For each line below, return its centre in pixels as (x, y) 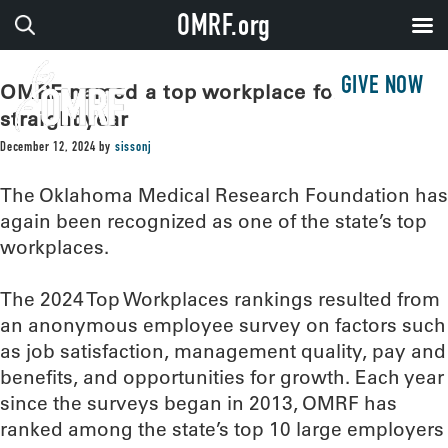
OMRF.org (224, 29)
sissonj (133, 148)
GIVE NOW (382, 87)
